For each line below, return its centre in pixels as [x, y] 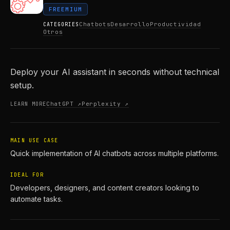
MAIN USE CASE [34, 140]
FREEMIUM [65, 9]
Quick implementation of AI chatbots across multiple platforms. [114, 153]
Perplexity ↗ [105, 104]
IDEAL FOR [27, 175]
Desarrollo [130, 24]
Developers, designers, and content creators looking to [105, 188]
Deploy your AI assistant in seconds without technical [115, 72]
